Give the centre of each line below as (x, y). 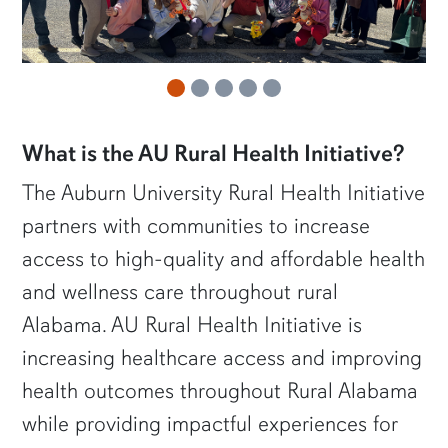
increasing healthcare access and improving (222, 358)
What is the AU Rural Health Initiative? (214, 154)
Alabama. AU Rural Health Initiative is (192, 325)
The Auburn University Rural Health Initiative (224, 193)
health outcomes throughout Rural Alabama (220, 391)
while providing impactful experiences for (210, 424)
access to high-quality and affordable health (224, 259)
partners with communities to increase (196, 226)
